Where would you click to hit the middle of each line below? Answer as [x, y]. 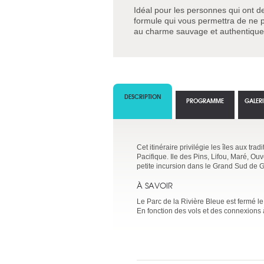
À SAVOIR [155, 185]
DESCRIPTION [143, 96]
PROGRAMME [205, 100]
